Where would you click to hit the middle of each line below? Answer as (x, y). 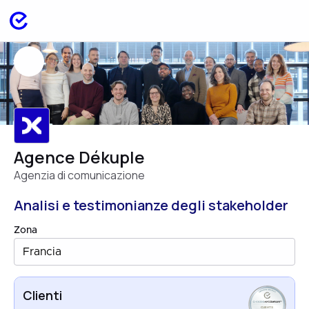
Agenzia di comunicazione (79, 175)
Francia (42, 252)
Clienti (42, 295)
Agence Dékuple (79, 157)
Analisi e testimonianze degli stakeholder (151, 205)
